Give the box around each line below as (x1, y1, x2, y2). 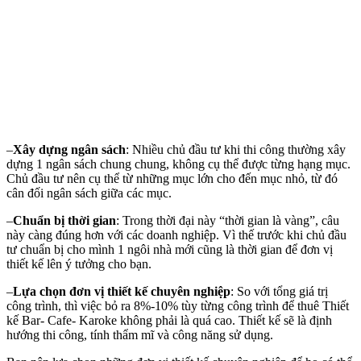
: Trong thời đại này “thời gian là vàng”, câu (116, 213, 339, 227)
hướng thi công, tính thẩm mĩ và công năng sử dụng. (6, 327, 273, 342)
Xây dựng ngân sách (13, 142, 126, 156)
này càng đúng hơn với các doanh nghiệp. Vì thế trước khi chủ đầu (6, 227, 346, 242)
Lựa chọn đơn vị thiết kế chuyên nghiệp (13, 284, 230, 298)
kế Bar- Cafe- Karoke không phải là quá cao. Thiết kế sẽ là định (6, 313, 332, 327)
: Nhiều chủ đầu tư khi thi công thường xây (126, 142, 346, 156)
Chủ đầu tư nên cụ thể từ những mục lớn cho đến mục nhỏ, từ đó (6, 171, 338, 185)
